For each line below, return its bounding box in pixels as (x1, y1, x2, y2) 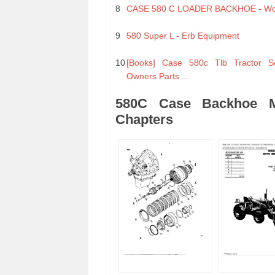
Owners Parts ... (126, 71, 189, 82)
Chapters (115, 112, 173, 128)
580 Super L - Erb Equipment (126, 31, 239, 41)
